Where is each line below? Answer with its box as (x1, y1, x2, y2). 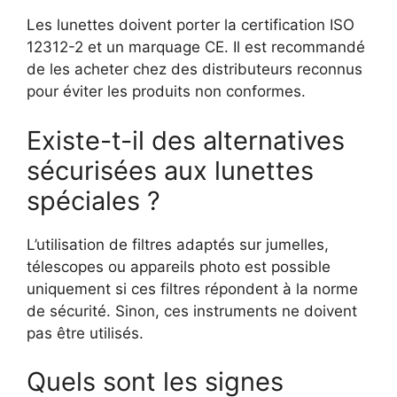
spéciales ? (27, 184, 160, 216)
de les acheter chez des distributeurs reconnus (27, 60, 362, 79)
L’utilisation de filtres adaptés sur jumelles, (27, 235, 329, 253)
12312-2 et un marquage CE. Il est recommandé (27, 38, 365, 57)
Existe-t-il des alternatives (27, 124, 345, 156)
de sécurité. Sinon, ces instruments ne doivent (27, 301, 357, 320)
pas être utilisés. (27, 323, 144, 342)
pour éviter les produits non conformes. (27, 82, 306, 101)
